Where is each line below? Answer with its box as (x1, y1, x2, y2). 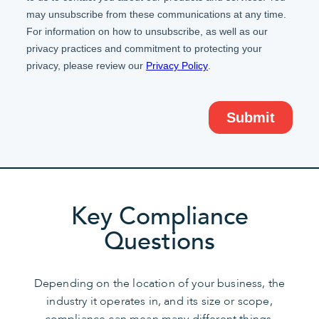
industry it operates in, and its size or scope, (46, 293, 273, 309)
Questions (104, 224, 215, 258)
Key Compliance (70, 199, 249, 233)
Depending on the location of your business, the (33, 275, 286, 291)
